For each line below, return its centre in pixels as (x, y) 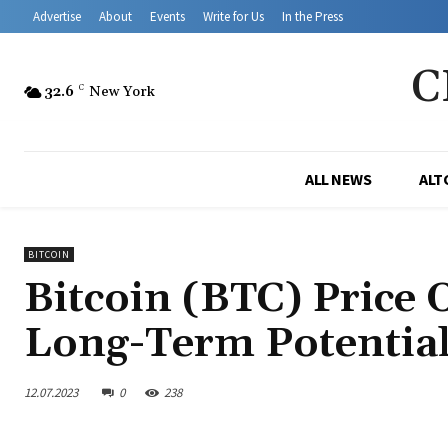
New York (122, 91)
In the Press (312, 17)
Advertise (57, 17)
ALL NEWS (338, 179)
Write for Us (233, 17)
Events (167, 17)
